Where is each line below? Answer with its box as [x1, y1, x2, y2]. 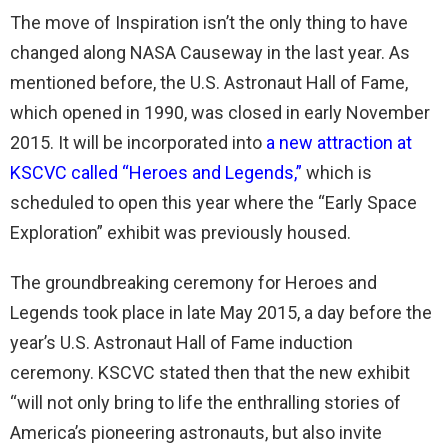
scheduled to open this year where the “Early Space [10, 191, 417, 213]
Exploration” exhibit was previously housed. [10, 221, 351, 243]
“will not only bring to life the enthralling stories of [10, 391, 401, 413]
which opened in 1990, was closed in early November [10, 101, 430, 123]
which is [302, 161, 372, 183]
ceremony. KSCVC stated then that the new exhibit [10, 361, 410, 383]
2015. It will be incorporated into [10, 131, 266, 153]
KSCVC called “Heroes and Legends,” [10, 161, 302, 183]
